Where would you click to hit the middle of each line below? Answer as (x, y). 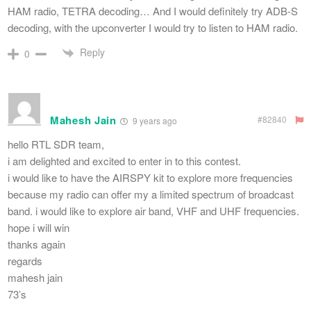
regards (25, 261)
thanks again (36, 244)
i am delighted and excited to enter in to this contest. (124, 161)
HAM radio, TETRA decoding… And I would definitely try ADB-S (153, 10)
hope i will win (39, 228)
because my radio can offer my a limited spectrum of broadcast (151, 194)
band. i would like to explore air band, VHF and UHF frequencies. (153, 211)
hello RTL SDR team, (56, 144)
